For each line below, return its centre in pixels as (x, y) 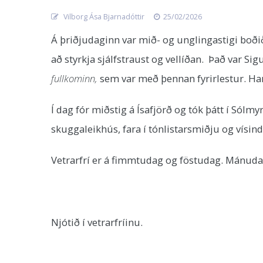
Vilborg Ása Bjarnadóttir (103, 17)
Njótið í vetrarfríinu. (98, 222)
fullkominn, (75, 78)
